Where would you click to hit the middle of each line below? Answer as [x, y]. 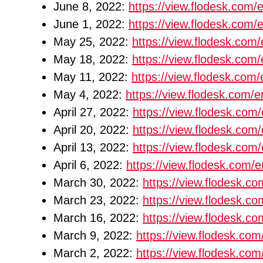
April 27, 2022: [93, 112]
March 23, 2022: [98, 200]
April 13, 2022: [93, 147]
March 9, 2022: [95, 235]
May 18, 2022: [93, 59]
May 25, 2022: [93, 42]
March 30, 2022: [98, 183]
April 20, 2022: [93, 130]
